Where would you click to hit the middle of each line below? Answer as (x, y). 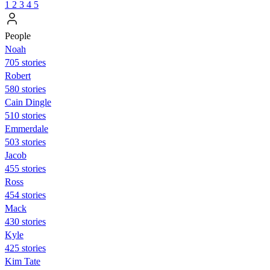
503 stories (25, 142)
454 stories (25, 195)
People (18, 36)
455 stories (25, 168)
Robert (18, 75)
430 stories (25, 221)
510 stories (25, 115)
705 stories (25, 62)
